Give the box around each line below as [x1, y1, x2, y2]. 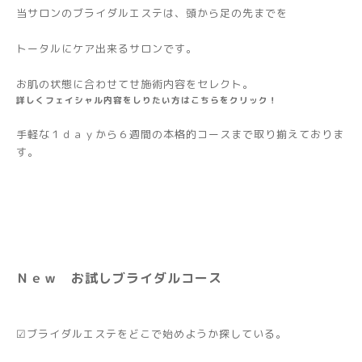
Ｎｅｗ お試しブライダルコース [16, 269, 222, 288]
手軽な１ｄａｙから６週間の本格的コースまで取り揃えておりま [16, 127, 344, 142]
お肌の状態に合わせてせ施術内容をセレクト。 [16, 77, 254, 92]
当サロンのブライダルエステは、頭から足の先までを [16, 6, 288, 21]
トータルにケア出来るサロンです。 [16, 41, 197, 57]
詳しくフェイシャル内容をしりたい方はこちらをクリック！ [16, 95, 278, 107]
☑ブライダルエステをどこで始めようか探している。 [16, 326, 287, 342]
